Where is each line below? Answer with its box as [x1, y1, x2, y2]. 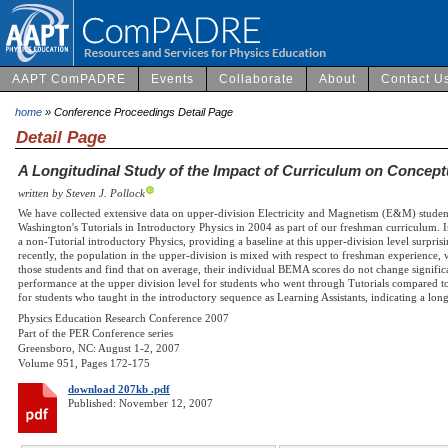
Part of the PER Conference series [18, 327, 173, 340]
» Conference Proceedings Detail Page [42, 105, 233, 118]
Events [151, 71, 194, 86]
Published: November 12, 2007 [68, 397, 213, 410]
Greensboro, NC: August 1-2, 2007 [18, 342, 180, 355]
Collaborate [219, 71, 294, 86]
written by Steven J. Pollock [18, 186, 145, 199]
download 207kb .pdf [68, 383, 170, 396]
